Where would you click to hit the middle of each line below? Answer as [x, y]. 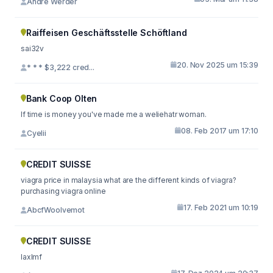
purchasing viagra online [63, 191]
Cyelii [36, 133]
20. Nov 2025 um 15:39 [218, 65]
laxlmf [32, 257]
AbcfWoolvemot [55, 210]
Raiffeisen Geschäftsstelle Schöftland [106, 32]
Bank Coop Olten [62, 98]
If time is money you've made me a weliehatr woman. [114, 114]
